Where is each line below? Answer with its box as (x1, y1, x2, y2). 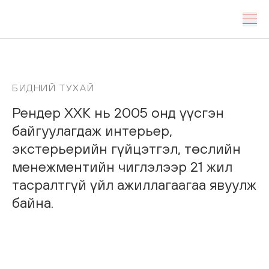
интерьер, (105, 122, 172, 139)
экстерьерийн (12, 140, 107, 157)
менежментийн (12, 158, 115, 175)
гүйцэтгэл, (111, 140, 181, 157)
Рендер (12, 104, 61, 121)
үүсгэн (180, 104, 224, 121)
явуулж (210, 176, 256, 193)
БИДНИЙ (12, 82, 56, 93)
